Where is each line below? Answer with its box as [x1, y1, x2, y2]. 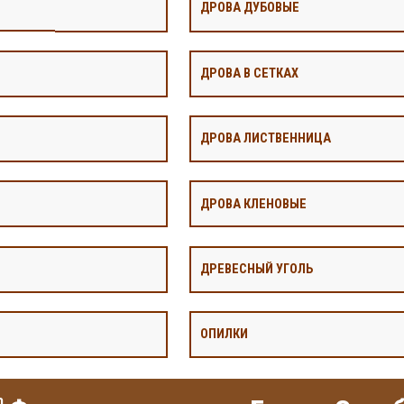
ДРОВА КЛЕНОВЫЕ [200, 196, 307, 212]
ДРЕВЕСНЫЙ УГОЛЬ [200, 261, 313, 277]
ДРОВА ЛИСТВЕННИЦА [200, 131, 331, 147]
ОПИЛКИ [200, 326, 248, 343]
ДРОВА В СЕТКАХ [200, 65, 298, 81]
